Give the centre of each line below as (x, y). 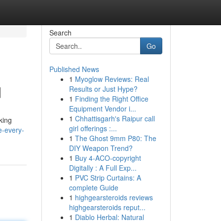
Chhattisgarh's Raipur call (115, 118)
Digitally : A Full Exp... (103, 168)
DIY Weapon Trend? (101, 148)
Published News (74, 69)
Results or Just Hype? (103, 89)
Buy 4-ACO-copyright (108, 158)
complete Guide (93, 187)
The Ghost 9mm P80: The (115, 138)
